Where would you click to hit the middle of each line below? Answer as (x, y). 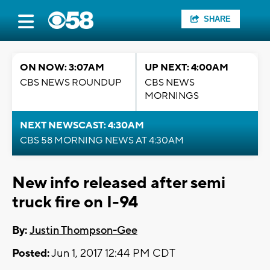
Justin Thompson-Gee (83, 231)
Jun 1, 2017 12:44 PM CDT (112, 254)
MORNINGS (172, 96)
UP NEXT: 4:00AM (187, 67)
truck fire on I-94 (75, 202)
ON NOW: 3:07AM (62, 67)
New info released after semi (119, 183)
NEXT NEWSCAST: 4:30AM (82, 125)
